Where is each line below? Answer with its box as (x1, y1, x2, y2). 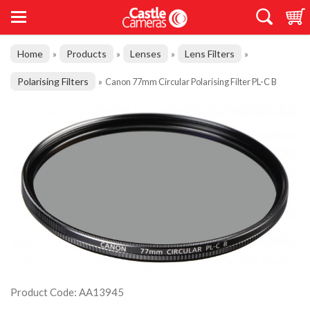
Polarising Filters (17, 75, 89, 87)
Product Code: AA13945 (10, 286, 124, 298)
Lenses (130, 48, 161, 60)
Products (66, 48, 107, 60)
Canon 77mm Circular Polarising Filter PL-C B (105, 76, 277, 87)
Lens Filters (185, 48, 235, 60)
